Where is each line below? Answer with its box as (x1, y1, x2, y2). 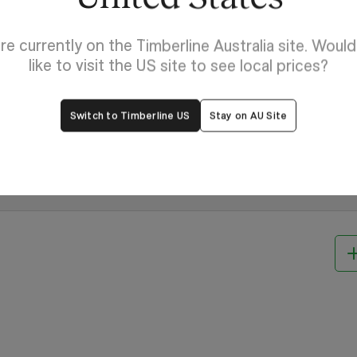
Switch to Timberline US (69, 108, 190, 122)
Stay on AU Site (209, 108, 288, 122)
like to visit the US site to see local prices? (29, 55, 328, 76)
